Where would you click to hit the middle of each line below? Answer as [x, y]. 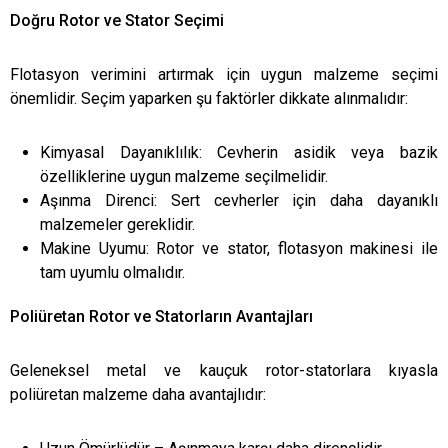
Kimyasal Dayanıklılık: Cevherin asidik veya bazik [239, 152]
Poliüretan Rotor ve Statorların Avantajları [161, 316]
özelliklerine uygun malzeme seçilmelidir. [184, 176]
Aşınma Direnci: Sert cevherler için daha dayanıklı [239, 200]
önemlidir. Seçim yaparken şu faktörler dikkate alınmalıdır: [209, 98]
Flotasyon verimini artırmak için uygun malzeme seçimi [224, 74]
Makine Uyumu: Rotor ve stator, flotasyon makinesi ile [239, 248]
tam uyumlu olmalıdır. [112, 272]
